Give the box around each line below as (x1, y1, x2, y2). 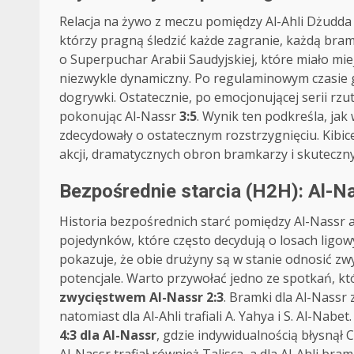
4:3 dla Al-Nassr (59, 326, 156, 344)
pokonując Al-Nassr (59, 107, 179, 125)
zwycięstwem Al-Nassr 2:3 (59, 288, 224, 306)
